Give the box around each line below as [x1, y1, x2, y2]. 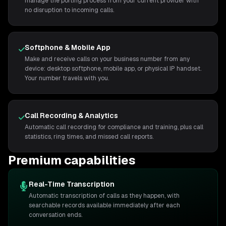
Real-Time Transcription [29, 180, 115, 189]
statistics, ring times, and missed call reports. [25, 133, 154, 141]
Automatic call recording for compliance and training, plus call [25, 123, 204, 131]
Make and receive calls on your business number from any [25, 55, 190, 63]
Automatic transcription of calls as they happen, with [29, 192, 180, 200]
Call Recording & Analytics [25, 111, 119, 120]
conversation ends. [29, 211, 82, 219]
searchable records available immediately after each [29, 201, 180, 209]
